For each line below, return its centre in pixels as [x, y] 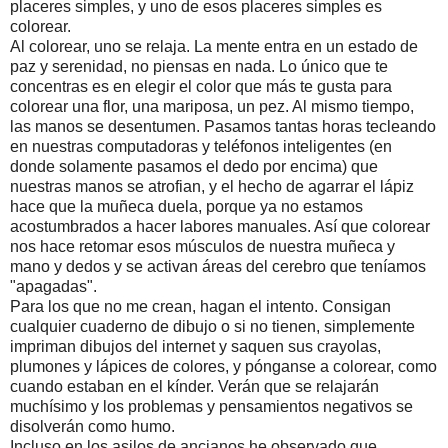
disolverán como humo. [92, 426]
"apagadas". [53, 286]
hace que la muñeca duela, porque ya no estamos [186, 206]
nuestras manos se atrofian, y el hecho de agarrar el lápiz [212, 186]
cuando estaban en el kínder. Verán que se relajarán [194, 386]
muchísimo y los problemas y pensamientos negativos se [211, 406]
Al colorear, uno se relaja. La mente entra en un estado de [214, 46]
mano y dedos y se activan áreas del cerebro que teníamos [218, 266]
